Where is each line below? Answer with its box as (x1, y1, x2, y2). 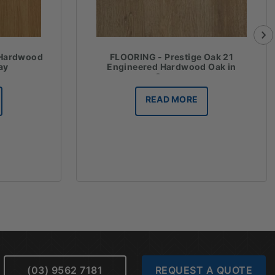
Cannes (154, 71, 189, 82)
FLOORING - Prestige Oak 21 (109, 51, 234, 62)
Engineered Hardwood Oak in (107, 61, 236, 72)
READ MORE (145, 93, 198, 104)
